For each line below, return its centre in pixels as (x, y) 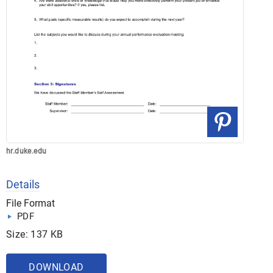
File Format (30, 203)
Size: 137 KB (35, 234)
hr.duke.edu (27, 151)
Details (23, 184)
